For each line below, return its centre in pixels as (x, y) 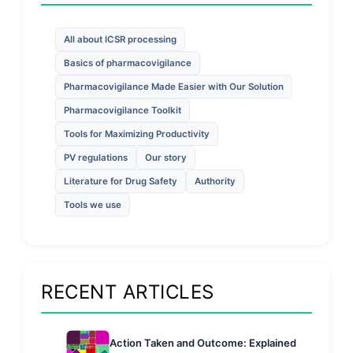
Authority (215, 181)
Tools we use (93, 205)
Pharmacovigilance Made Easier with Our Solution (174, 87)
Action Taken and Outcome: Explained (203, 343)
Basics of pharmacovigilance (128, 63)
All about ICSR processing (120, 39)
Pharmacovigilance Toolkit (123, 110)
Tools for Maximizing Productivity (137, 134)
